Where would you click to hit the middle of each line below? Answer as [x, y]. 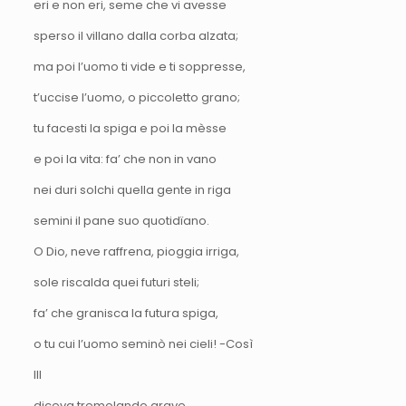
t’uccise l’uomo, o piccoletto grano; [136, 97]
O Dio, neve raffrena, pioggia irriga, [136, 251]
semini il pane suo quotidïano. [121, 220]
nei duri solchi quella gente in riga [132, 189]
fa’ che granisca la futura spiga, [126, 313]
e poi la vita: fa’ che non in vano [125, 159]
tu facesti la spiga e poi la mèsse [130, 128]
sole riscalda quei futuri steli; [116, 282]
